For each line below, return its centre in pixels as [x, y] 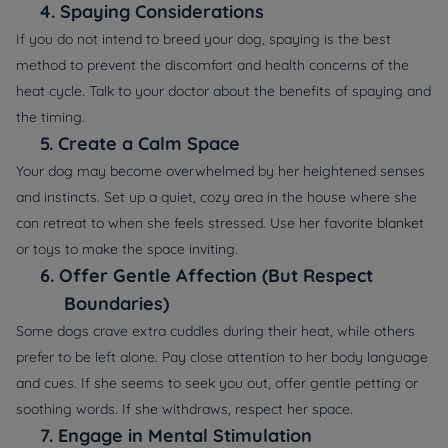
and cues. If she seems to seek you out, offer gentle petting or [217, 383]
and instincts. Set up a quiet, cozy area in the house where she [216, 197]
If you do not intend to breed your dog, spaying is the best [203, 39]
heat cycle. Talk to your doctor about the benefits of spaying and [223, 91]
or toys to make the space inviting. [127, 249]
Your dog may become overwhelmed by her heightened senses [220, 171]
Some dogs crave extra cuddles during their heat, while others [215, 331]
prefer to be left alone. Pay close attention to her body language [222, 357]
